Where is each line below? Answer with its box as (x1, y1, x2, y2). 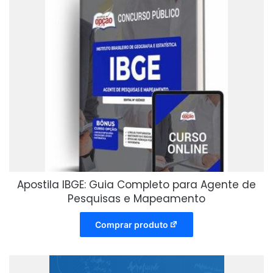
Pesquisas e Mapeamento (68, 191, 205, 206)
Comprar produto (94, 219, 168, 230)
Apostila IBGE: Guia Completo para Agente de (17, 177, 256, 192)
